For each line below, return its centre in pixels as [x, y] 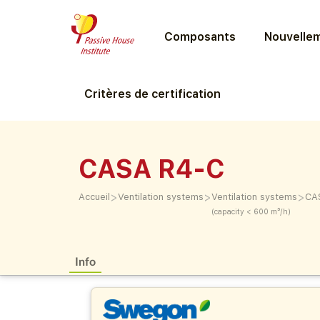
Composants [200, 36]
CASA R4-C [152, 169]
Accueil [94, 197]
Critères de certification [152, 94]
